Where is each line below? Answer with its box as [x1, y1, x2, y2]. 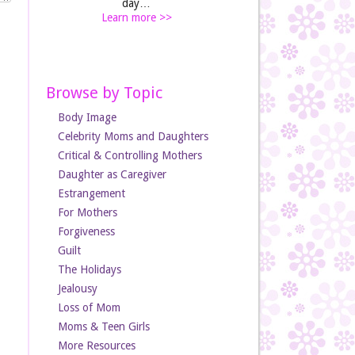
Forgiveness [57, 225, 115, 238]
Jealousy [57, 282, 97, 295]
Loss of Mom [57, 301, 120, 314]
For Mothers [57, 206, 117, 219]
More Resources [57, 339, 136, 352]
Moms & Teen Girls [57, 320, 150, 333]
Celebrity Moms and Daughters [57, 130, 208, 143]
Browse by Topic [45, 83, 162, 102]
